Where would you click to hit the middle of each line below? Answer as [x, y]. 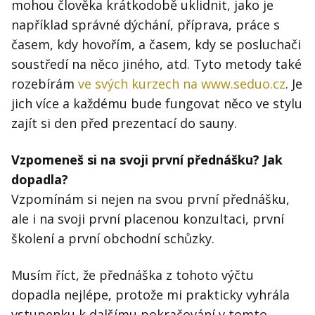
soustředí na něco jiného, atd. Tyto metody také [156, 64]
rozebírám [45, 84]
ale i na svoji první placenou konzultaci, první [148, 219]
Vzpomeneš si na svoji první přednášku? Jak [147, 160]
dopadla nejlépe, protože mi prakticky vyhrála [150, 295]
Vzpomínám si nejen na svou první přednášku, [150, 199]
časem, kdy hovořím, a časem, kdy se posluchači [156, 45]
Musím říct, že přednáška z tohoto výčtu [133, 275]
